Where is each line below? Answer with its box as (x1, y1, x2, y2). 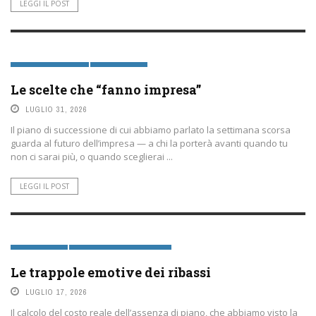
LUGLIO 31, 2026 (25, 104, 87, 114)
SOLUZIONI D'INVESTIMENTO (78, 248, 166, 257)
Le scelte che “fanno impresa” (11, 81, 201, 98)
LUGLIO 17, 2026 (25, 287, 87, 297)
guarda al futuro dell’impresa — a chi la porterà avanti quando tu (11, 137, 288, 150)
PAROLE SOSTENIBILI (19, 66, 83, 75)
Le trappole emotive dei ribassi (11, 264, 211, 281)
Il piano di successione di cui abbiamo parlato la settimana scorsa (11, 123, 291, 136)
